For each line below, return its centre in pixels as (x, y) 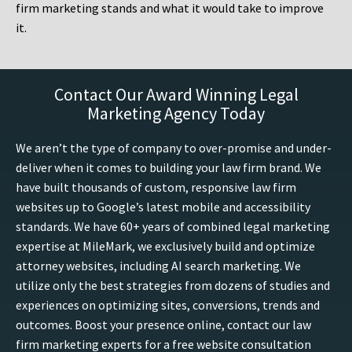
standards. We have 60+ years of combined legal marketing (173, 227)
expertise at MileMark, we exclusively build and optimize (165, 246)
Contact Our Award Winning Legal (176, 95)
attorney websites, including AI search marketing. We (158, 266)
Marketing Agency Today (176, 114)
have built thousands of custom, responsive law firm (156, 187)
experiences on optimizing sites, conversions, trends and (168, 305)
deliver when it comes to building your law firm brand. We (169, 168)
